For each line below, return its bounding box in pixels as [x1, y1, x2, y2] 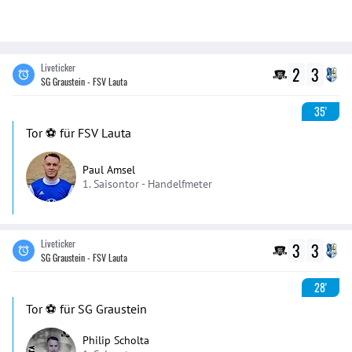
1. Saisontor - [82, 177, 148, 191]
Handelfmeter [148, 177, 212, 191]
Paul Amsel [82, 163, 135, 177]
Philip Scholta [82, 332, 149, 347]
